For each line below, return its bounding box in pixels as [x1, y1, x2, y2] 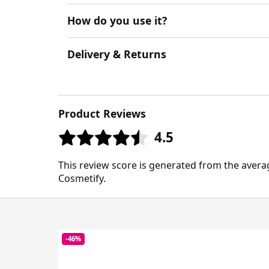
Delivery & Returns [67, 47, 166, 62]
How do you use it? [67, 13, 167, 28]
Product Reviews [58, 106, 146, 121]
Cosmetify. [58, 171, 106, 185]
